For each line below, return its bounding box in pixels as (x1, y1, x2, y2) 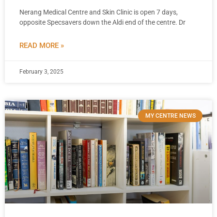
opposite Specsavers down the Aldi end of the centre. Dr (19, 18, 186, 26)
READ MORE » (19, 41, 64, 50)
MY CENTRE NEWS (145, 112, 196, 120)
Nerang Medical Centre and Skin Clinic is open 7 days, (19, 8, 178, 16)
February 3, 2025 (19, 68, 63, 75)
